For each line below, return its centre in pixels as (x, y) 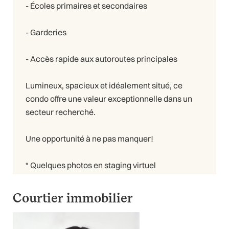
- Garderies (46, 32)
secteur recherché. (61, 112)
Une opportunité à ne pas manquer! (89, 138)
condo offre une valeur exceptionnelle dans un (109, 98)
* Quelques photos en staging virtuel (91, 165)
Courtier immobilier (73, 198)
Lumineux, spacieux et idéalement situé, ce (104, 85)
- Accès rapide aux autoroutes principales (101, 59)
